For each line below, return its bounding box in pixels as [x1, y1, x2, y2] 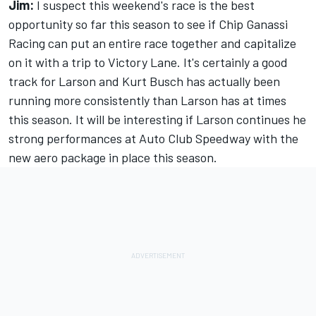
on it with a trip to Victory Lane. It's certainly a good [8, 54, 288, 71]
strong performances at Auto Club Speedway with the [8, 130, 298, 147]
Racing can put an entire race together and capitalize [8, 35, 296, 51]
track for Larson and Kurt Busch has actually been [8, 73, 280, 90]
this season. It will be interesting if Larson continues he [8, 111, 306, 128]
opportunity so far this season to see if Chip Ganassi [8, 16, 288, 32]
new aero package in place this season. [8, 150, 217, 166]
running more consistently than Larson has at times [8, 92, 286, 109]
